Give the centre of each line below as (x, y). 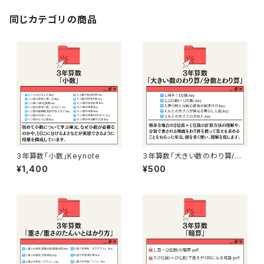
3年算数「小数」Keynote (58, 156)
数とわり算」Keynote (179, 165)
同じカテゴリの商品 (54, 19)
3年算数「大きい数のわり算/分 (192, 156)
